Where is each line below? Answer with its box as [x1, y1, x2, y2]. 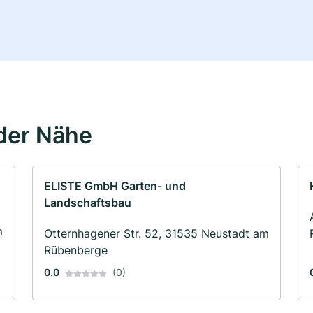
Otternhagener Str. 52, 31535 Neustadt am [44, 226, 269, 241]
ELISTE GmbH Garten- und [44, 179, 186, 194]
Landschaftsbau [44, 196, 131, 210]
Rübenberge [44, 243, 108, 258]
